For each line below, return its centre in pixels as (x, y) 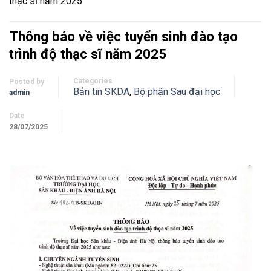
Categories (93, 81)
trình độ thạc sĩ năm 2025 (88, 54)
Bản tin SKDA (101, 91)
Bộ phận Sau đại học (177, 91)
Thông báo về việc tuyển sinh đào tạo (123, 36)
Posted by (27, 81)
